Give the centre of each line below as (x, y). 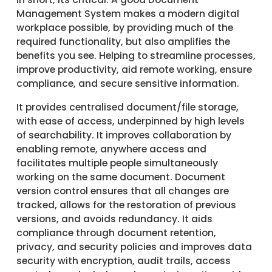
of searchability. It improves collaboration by (124, 135)
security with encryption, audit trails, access (123, 260)
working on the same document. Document (121, 177)
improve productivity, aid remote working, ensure (134, 69)
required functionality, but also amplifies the (123, 41)
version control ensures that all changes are (122, 191)
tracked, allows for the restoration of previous (126, 205)
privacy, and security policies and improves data (134, 246)
